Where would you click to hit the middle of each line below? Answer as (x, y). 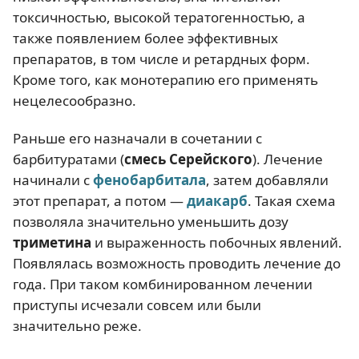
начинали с (53, 179)
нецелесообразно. (75, 100)
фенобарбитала (149, 179)
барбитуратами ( (69, 159)
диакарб (217, 200)
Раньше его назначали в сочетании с (137, 138)
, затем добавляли (267, 179)
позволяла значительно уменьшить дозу (151, 221)
